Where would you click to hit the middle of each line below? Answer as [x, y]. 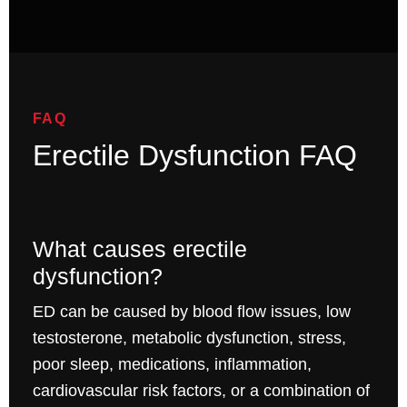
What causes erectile [139, 249]
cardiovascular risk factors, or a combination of [201, 391]
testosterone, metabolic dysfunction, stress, [189, 338]
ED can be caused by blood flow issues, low [191, 312]
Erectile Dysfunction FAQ [194, 156]
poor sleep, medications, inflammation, [172, 365]
